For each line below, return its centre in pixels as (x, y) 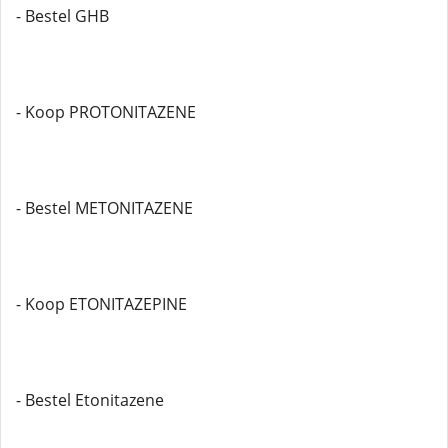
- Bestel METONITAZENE (104, 208)
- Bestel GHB (62, 16)
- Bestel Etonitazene (90, 400)
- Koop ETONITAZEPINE (101, 304)
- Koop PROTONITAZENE (106, 112)
